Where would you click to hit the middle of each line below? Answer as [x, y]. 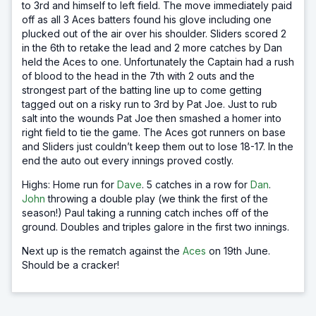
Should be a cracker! [71, 265]
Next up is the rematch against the [102, 251]
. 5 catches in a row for [196, 184]
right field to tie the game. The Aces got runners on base [154, 132]
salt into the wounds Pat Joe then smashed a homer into [152, 118]
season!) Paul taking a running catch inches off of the [145, 213]
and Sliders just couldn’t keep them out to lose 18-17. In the [158, 146]
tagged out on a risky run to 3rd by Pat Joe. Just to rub [150, 104]
